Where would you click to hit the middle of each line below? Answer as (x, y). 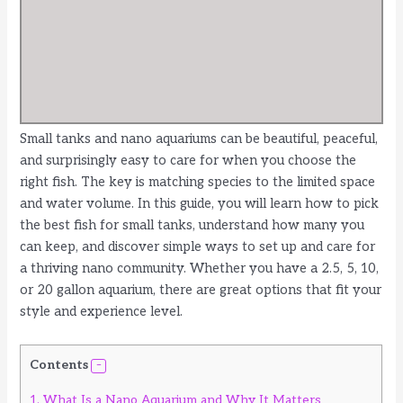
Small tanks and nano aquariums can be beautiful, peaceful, (199, 139)
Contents (59, 364)
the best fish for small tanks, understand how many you (193, 226)
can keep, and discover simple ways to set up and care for (198, 247)
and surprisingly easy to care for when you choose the (188, 161)
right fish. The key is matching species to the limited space (198, 183)
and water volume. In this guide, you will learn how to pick (200, 204)
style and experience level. (102, 312)
